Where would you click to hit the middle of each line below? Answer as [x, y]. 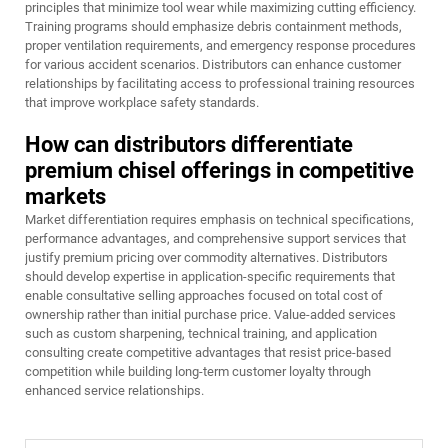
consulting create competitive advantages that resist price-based [208, 353]
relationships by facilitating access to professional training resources [220, 84]
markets [65, 197]
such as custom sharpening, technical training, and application [201, 334]
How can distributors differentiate [189, 145]
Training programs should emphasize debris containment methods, [213, 27]
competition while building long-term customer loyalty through [198, 372]
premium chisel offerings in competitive [219, 171]
